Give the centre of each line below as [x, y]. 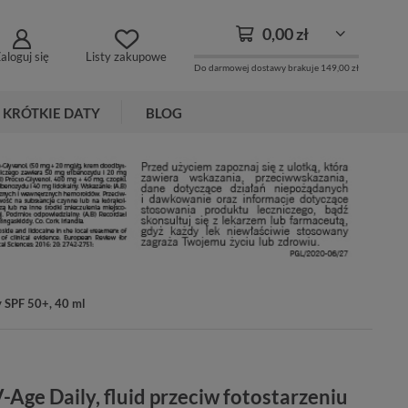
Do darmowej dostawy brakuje [257, 67]
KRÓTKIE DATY [51, 113]
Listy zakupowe [126, 57]
